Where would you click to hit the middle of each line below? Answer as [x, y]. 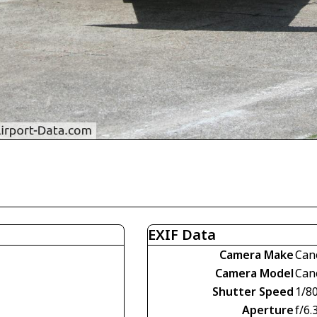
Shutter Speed [253, 292]
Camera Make [257, 255]
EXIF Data [182, 235]
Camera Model [254, 273]
